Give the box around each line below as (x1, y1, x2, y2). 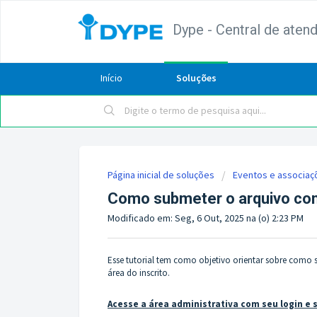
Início (100, 71, 122, 84)
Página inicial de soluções (108, 168, 217, 181)
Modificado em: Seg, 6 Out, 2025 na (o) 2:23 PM (108, 212, 304, 224)
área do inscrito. (108, 266, 170, 279)
